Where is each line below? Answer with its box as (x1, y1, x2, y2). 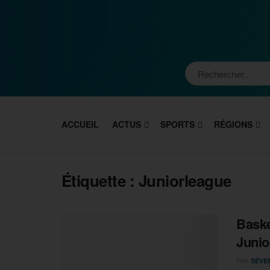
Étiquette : (61, 169, 139, 192)
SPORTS (160, 118, 195, 130)
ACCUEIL (61, 118, 99, 130)
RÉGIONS (214, 118, 253, 130)
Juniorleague (138, 169, 231, 192)
